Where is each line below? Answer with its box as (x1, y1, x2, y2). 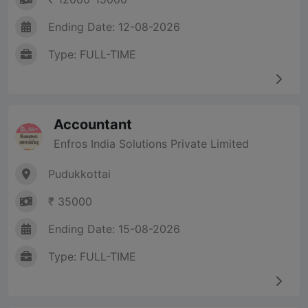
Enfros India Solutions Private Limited (54, 137, 249, 151)
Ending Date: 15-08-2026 (48, 222, 180, 236)
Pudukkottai (48, 167, 111, 181)
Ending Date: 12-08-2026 (48, 20, 180, 34)
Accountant (54, 116, 132, 133)
